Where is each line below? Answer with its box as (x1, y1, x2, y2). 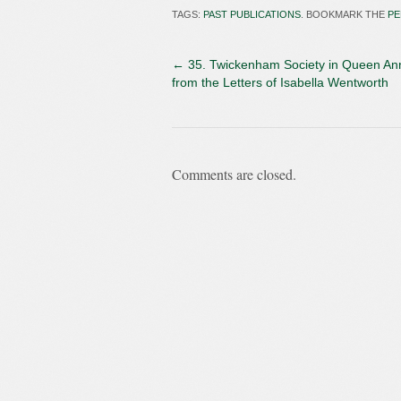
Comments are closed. (172, 165, 296, 183)
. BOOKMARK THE (301, 9, 388, 20)
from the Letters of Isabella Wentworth (172, 75, 388, 90)
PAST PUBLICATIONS (203, 9, 301, 20)
